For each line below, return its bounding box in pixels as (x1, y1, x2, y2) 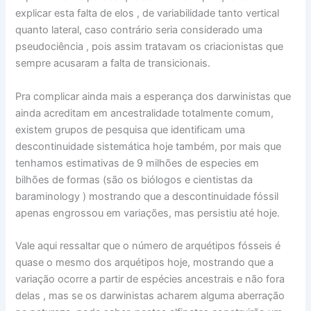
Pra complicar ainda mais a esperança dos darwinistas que (15, 90, 292, 103)
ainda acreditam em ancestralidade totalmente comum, (15, 106, 274, 119)
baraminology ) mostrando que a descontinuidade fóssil (15, 190, 279, 203)
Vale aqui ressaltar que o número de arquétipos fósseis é (15, 239, 281, 252)
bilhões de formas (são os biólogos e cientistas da (15, 173, 253, 186)
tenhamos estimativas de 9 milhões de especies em (15, 156, 260, 169)
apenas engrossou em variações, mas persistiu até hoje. (15, 206, 280, 219)
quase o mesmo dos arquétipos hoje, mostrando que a (15, 255, 274, 269)
